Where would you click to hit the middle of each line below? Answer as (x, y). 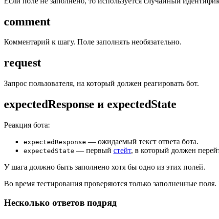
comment (27, 21)
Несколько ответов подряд (60, 202)
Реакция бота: (27, 125)
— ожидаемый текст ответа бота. (142, 142)
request (22, 63)
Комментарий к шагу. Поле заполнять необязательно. (93, 42)
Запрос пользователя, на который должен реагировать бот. (101, 84)
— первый (94, 151)
